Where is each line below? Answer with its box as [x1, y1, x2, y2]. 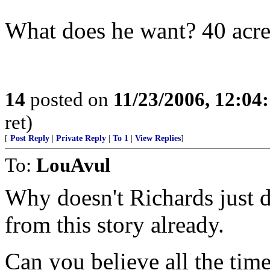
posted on [25, 88, 113, 110]
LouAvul [36, 154, 110, 176]
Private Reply [56, 134, 106, 143]
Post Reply [10, 134, 49, 143]
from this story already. [5, 212, 224, 237]
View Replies [135, 134, 181, 143]
